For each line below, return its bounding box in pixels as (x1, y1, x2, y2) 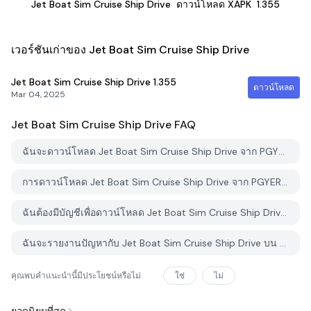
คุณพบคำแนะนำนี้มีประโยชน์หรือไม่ (11, 270, 141, 281)
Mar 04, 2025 (11, 89, 65, 100)
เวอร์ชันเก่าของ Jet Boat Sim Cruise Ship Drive (11, 42, 249, 57)
